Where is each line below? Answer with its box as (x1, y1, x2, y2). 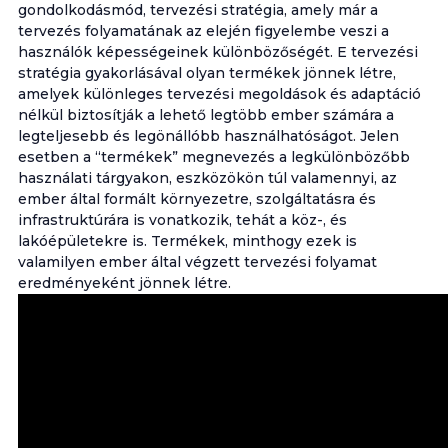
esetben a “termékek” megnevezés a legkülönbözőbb (17, 148, 410, 166)
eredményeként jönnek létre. (17, 274, 231, 292)
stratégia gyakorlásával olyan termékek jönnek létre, (17, 64, 396, 82)
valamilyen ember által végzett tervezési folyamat (17, 253, 377, 271)
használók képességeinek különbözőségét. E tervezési (17, 43, 418, 61)
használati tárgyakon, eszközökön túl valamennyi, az (17, 169, 397, 187)
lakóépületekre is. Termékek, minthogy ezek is (17, 232, 357, 250)
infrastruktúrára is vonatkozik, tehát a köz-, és (17, 211, 347, 229)
